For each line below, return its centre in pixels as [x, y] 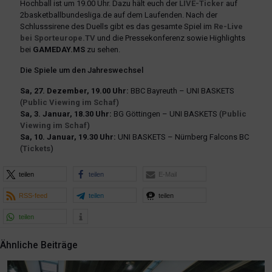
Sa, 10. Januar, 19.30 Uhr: [68, 137]
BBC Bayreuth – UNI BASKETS [182, 91]
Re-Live [228, 27]
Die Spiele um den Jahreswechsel [82, 70]
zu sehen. [103, 50]
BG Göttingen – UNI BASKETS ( [167, 114]
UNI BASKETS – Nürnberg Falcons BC [182, 137]
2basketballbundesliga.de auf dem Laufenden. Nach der [119, 15]
